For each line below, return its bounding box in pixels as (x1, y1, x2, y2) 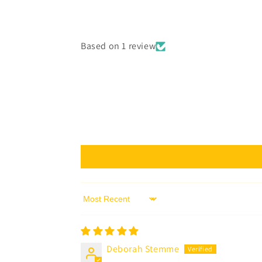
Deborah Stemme (106, 243, 180, 255)
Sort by (80, 198, 110, 211)
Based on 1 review (81, 40, 156, 52)
